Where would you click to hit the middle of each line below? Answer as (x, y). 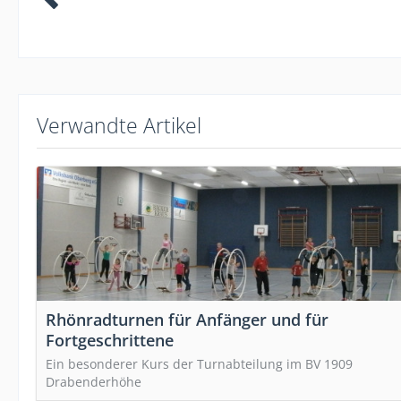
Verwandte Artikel (119, 125)
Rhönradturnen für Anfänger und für (187, 319)
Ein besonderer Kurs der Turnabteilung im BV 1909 (199, 363)
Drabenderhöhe (94, 381)
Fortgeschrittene (110, 340)
